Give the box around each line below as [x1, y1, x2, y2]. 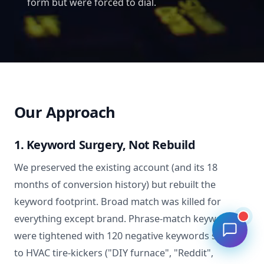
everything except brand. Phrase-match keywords [14, 212, 237, 226]
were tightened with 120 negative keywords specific [14, 229, 245, 243]
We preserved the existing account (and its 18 [14, 161, 217, 174]
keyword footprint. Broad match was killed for [14, 195, 221, 209]
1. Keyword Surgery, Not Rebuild [14, 137, 196, 153]
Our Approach [14, 102, 115, 123]
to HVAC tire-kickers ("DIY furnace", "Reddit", [14, 246, 213, 260]
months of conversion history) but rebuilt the [14, 178, 216, 192]
